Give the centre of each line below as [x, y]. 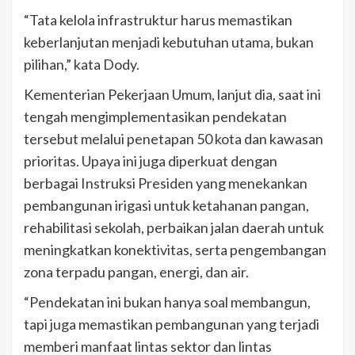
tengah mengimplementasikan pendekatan [155, 116]
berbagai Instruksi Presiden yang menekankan [166, 183]
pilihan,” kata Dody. [82, 64]
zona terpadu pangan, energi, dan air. [136, 271]
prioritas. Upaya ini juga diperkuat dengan [151, 160]
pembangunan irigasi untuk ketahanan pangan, [166, 205]
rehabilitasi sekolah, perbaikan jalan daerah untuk [174, 227]
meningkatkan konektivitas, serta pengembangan [175, 249]
